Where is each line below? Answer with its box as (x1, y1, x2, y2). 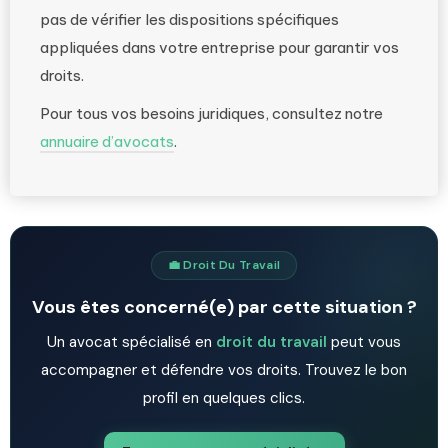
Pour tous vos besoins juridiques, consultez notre (40, 104, 383, 123)
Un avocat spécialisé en (47, 332, 216, 352)
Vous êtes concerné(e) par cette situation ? (31, 295, 417, 319)
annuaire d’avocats (40, 132, 174, 151)
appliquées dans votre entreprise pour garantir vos (40, 38, 399, 57)
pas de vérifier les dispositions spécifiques (40, 10, 339, 29)
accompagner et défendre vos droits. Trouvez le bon (41, 360, 407, 380)
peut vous (327, 332, 401, 352)
